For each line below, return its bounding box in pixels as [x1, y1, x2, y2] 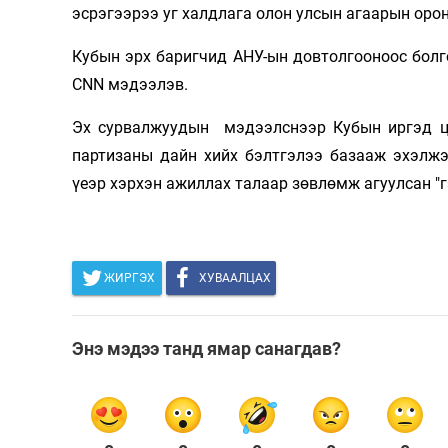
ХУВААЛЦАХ [199, 271, 271, 286]
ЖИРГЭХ [104, 271, 155, 286]
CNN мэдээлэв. [72, 75, 188, 95]
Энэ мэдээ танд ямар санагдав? [72, 338, 341, 360]
